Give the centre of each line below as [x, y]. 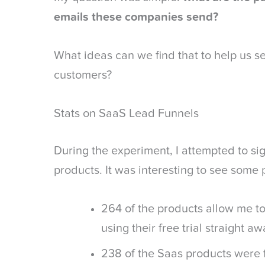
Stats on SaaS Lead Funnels [126, 114]
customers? [83, 76]
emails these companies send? [136, 18]
